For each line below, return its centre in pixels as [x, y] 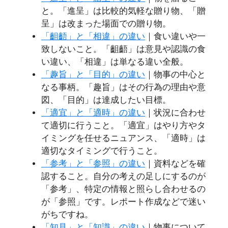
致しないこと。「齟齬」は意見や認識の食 [123, 49]
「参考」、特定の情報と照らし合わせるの [123, 189]
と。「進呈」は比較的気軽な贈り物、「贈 [123, 11]
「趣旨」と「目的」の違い [93, 75]
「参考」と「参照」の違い [93, 164]
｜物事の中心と [175, 75]
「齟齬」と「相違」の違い [93, 37]
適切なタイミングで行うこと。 [102, 151]
